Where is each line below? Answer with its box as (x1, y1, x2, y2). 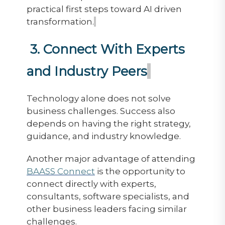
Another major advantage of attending (26, 153, 195, 164)
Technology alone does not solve (26, 93, 171, 103)
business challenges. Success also (26, 105, 175, 116)
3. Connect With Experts (30, 41, 185, 57)
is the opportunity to (94, 166, 185, 176)
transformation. (26, 16, 94, 27)
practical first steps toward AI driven (26, 4, 182, 14)
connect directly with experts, (26, 178, 156, 189)
